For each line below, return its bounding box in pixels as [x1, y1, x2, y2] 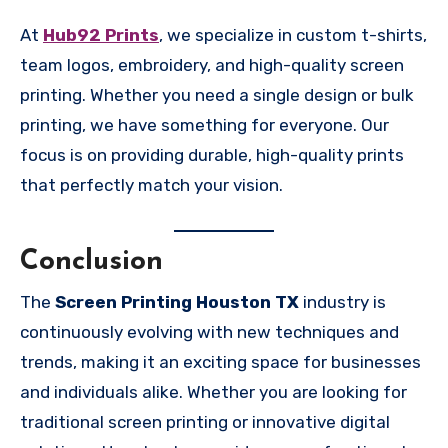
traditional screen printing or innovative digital [20, 411, 390, 432]
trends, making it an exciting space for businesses [20, 351, 421, 372]
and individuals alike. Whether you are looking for [20, 381, 407, 402]
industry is [299, 291, 386, 312]
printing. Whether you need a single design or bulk [20, 84, 414, 105]
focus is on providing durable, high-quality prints [20, 144, 404, 165]
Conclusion [20, 248, 163, 277]
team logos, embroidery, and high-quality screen [20, 54, 404, 75]
